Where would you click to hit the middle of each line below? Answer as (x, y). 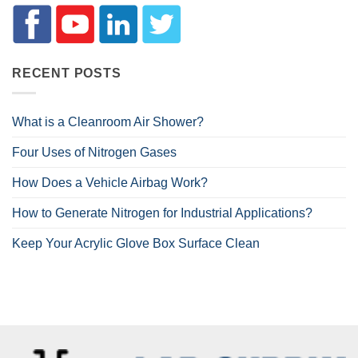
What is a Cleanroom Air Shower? (108, 121)
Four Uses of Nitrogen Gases (94, 152)
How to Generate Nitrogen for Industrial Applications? (162, 213)
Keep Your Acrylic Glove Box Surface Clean (136, 243)
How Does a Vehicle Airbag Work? (110, 182)
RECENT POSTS (67, 74)
